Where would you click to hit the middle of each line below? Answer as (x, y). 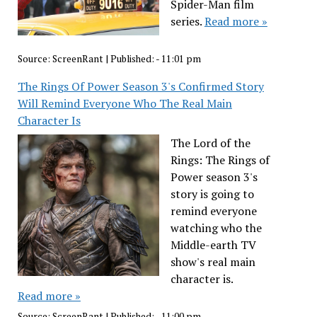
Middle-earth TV (213, 244)
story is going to (212, 194)
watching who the (216, 227)
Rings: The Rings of (220, 160)
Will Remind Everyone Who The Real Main (125, 103)
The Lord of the (210, 143)
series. (187, 22)
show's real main (213, 261)
